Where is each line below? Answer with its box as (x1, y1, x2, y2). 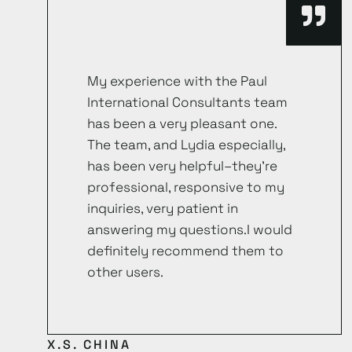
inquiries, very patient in (87, 200, 238, 218)
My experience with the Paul (87, 72, 267, 90)
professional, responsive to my (87, 178, 284, 196)
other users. (87, 263, 163, 281)
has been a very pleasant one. (87, 115, 277, 133)
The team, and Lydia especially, (87, 136, 285, 154)
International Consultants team (87, 93, 288, 112)
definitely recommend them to (87, 242, 284, 260)
